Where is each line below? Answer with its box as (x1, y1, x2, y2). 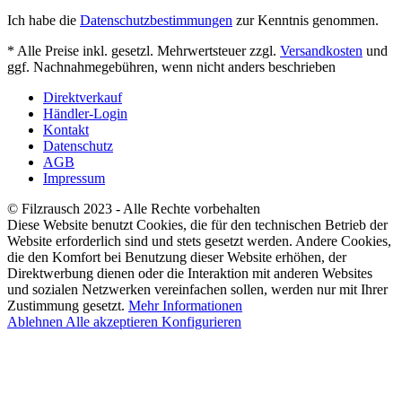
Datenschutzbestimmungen (80, 12, 232, 28)
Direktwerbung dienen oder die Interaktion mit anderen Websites (7, 265, 372, 281)
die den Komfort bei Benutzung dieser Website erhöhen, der (7, 249, 346, 265)
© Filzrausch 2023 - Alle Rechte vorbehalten (7, 200, 260, 216)
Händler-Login (43, 105, 127, 121)
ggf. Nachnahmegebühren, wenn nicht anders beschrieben (7, 58, 336, 74)
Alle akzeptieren (66, 313, 162, 329)
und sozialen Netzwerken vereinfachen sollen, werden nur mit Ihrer (7, 281, 388, 297)
